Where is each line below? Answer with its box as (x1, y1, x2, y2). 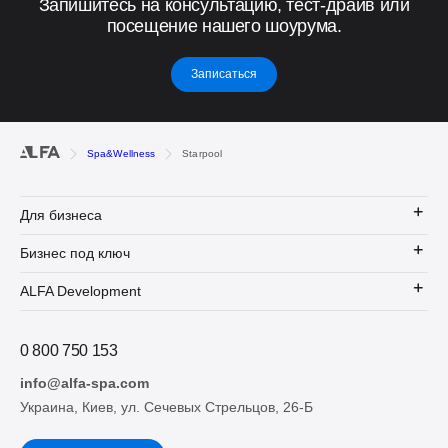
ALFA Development (20, 283, 141, 300)
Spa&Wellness (87, 147, 156, 159)
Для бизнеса (20, 207, 102, 224)
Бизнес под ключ (20, 245, 130, 262)
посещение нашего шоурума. (106, 15, 342, 36)
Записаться (191, 67, 257, 82)
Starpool (182, 147, 223, 159)
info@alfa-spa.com (20, 374, 149, 391)
